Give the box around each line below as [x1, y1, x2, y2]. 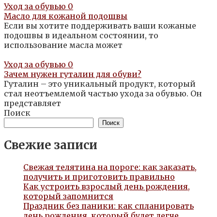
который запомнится [23, 191, 113, 201]
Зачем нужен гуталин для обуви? [4, 69, 141, 79]
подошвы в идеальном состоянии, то [4, 31, 158, 41]
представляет [4, 98, 61, 108]
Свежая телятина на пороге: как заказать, [23, 162, 197, 172]
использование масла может [4, 40, 123, 50]
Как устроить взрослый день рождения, [23, 182, 190, 192]
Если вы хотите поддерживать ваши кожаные [4, 21, 196, 31]
